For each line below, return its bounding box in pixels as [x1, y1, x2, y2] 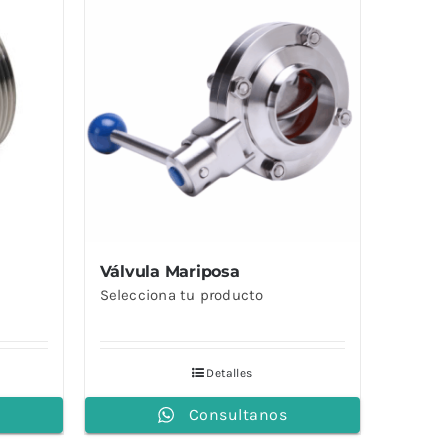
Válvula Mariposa [99, 262, 240, 282]
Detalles [206, 366, 253, 381]
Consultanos [188, 405, 287, 425]
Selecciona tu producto [99, 286, 264, 305]
